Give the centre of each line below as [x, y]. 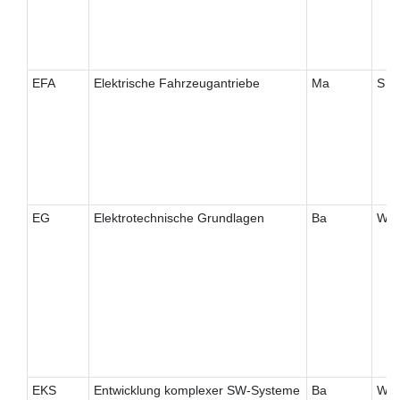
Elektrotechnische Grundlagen [179, 218]
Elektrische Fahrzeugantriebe [176, 83]
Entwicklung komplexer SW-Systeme [196, 391]
